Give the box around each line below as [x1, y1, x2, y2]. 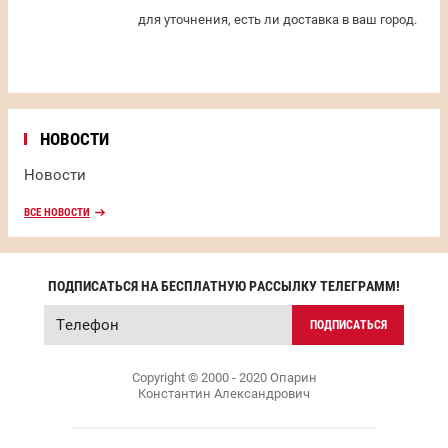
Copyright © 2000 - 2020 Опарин [131, 370, 317, 385]
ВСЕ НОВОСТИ [24, 206, 90, 219]
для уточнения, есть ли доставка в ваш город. [138, 12, 417, 27]
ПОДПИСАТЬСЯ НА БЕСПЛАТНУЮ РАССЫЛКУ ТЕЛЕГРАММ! [48, 278, 400, 294]
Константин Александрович [138, 386, 310, 401]
